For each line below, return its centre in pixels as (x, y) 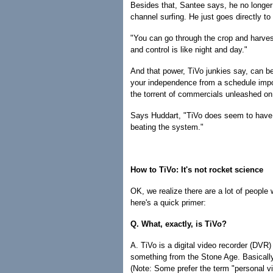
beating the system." (167, 127)
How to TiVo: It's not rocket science (197, 170)
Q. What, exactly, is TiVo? (179, 224)
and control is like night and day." (189, 50)
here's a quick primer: (168, 203)
